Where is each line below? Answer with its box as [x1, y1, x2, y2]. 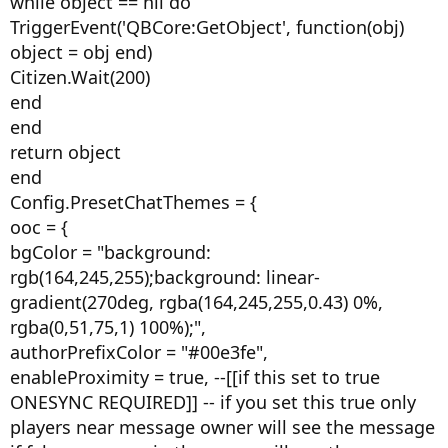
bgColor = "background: [10, 240, 211, 264]
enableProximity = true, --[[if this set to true [10, 365, 380, 389]
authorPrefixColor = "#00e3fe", [10, 340, 268, 364]
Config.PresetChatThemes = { [10, 190, 257, 214]
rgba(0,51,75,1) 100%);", [10, 315, 206, 339]
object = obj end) [10, 40, 152, 64]
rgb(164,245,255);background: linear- [10, 265, 320, 289]
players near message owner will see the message [10, 415, 435, 439]
